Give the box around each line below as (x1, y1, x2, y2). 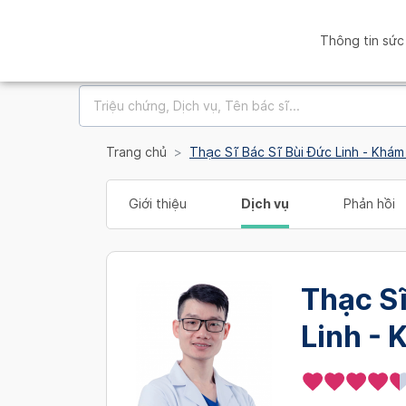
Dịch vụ (241, 197, 289, 211)
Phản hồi (343, 197, 395, 211)
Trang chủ (106, 145, 167, 159)
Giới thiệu (129, 197, 187, 211)
